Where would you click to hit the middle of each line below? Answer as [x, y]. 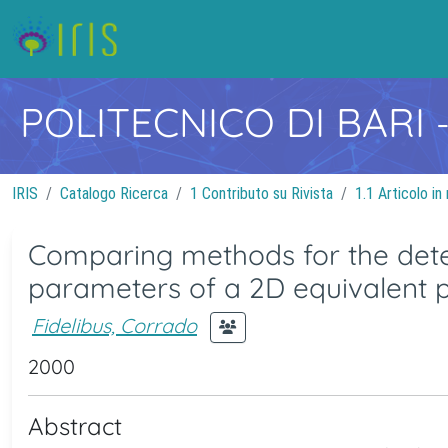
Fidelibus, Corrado [114, 325]
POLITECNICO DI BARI [228, 122]
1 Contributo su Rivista [261, 193]
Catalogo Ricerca [114, 193]
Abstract [75, 426]
